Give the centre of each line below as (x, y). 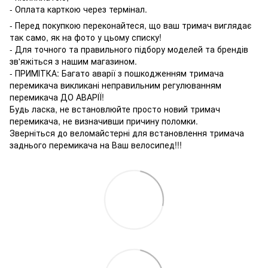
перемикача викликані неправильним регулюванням (115, 85)
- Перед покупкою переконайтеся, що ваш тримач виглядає (130, 25)
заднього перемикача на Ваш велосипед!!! (96, 144)
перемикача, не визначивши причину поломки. (104, 121)
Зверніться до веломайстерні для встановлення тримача (127, 133)
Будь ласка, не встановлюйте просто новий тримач (115, 109)
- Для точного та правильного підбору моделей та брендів (129, 49)
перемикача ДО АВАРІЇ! (57, 97)
